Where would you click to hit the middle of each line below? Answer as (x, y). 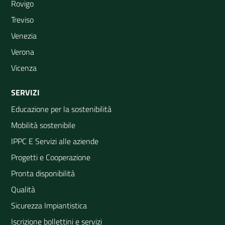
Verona (23, 52)
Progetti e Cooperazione (51, 157)
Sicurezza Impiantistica (49, 205)
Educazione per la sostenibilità (61, 109)
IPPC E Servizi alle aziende (55, 141)
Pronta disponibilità (43, 173)
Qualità (23, 189)
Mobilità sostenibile (43, 125)
